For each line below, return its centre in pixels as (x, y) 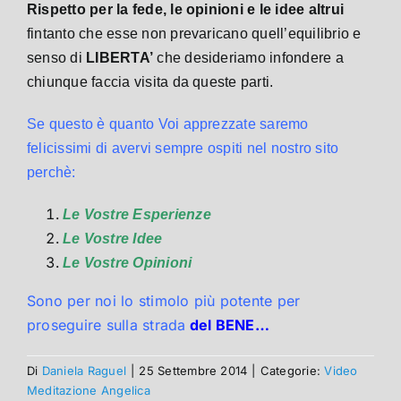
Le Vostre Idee (113, 238)
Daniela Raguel (84, 370)
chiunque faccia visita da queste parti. (150, 81)
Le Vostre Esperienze (137, 214)
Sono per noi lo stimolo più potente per (164, 300)
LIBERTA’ (120, 57)
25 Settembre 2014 (193, 370)
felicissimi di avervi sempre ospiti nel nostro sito (183, 148)
